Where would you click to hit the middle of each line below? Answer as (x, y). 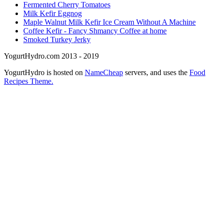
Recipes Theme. (29, 81)
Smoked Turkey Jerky (57, 40)
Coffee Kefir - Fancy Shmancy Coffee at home (95, 31)
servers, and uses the (156, 73)
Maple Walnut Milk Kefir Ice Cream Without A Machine (109, 22)
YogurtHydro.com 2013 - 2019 (51, 56)
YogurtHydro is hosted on (44, 73)
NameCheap (104, 73)
